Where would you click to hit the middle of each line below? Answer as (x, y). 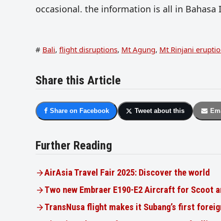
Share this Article (78, 81)
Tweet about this (159, 110)
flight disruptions (88, 50)
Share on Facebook (79, 110)
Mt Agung (138, 50)
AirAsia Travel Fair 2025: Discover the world (127, 172)
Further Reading (74, 145)
